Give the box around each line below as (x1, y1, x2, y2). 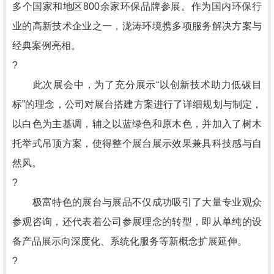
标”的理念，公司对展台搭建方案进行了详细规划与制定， (12, 99, 262, 109)
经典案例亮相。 (12, 40, 81, 51)
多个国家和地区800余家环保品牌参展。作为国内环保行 (12, 1, 262, 12)
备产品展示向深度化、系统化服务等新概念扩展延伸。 (12, 236, 247, 246)
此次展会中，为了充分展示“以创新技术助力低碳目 (12, 80, 262, 90)
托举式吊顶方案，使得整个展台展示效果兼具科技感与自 (12, 138, 262, 149)
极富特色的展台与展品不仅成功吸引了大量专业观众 (12, 197, 262, 207)
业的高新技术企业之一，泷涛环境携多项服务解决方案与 (12, 21, 262, 31)
